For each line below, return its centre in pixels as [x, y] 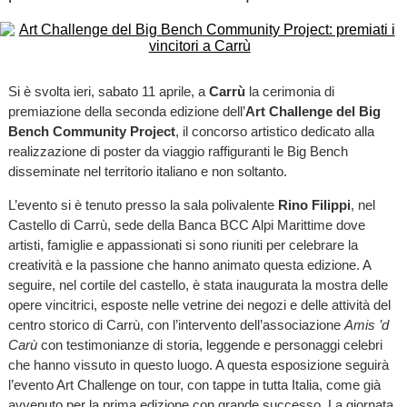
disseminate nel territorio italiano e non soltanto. [147, 171]
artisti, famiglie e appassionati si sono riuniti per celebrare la [183, 245]
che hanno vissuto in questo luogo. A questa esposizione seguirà [198, 365]
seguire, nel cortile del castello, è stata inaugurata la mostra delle [198, 285]
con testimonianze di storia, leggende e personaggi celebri [211, 345]
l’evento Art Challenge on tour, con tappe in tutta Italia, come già [194, 385]
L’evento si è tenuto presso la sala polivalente [143, 205]
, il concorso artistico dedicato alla [274, 131]
